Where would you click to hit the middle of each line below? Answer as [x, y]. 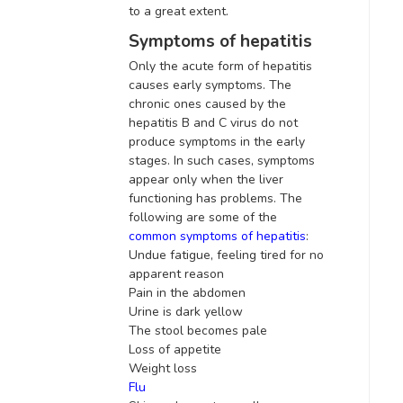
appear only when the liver [206, 179]
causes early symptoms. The [210, 85]
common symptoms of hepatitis [217, 236]
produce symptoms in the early [217, 141]
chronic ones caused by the [207, 103]
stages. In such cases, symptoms [222, 160]
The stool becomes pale [198, 330]
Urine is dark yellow [186, 311]
